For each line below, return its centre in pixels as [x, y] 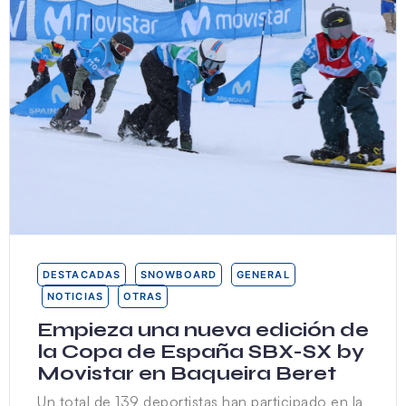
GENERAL [263, 275]
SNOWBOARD [179, 275]
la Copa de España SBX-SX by [201, 352]
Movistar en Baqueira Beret [187, 374]
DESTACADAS [82, 275]
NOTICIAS [75, 297]
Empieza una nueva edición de [203, 330]
